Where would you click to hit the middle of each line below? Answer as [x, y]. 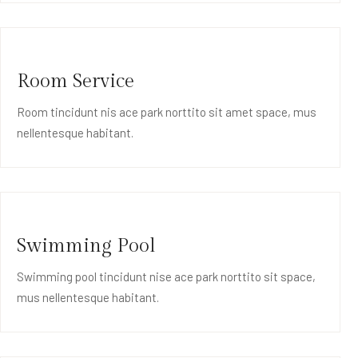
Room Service [76, 82]
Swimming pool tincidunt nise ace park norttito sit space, [166, 277]
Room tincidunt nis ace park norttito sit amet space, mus [167, 112]
